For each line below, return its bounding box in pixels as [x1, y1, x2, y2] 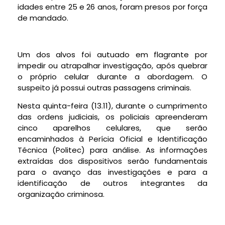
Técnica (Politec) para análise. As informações [18, 145, 207, 156]
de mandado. [18, 13, 68, 24]
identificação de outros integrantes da [18, 178, 207, 189]
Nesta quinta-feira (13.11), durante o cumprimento [18, 100, 207, 111]
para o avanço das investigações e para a [18, 167, 207, 178]
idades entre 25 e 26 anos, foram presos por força [18, 2, 207, 13]
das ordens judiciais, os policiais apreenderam [18, 111, 207, 123]
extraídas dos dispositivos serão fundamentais [18, 156, 207, 167]
